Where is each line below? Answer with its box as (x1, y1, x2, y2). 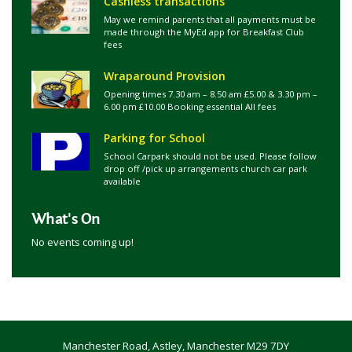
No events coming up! (31, 235, 134, 249)
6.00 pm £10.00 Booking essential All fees (104, 101, 276, 112)
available (104, 175, 145, 187)
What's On (31, 210, 101, 228)
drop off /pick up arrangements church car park (104, 163, 307, 174)
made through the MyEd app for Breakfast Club (104, 26, 304, 38)
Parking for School (104, 130, 205, 145)
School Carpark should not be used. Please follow (104, 150, 317, 162)
